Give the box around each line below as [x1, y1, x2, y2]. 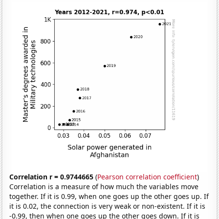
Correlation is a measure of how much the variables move [9, 181, 199, 191]
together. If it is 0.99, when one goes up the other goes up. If [9, 191, 209, 201]
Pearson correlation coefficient [97, 172, 197, 181]
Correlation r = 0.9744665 [9, 172, 94, 181]
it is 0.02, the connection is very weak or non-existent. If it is [9, 201, 206, 211]
